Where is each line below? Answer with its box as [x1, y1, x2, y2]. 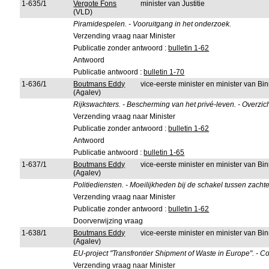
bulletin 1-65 [144, 148, 185, 157]
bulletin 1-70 [144, 68, 185, 76]
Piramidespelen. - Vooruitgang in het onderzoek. [73, 20, 232, 28]
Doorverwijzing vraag [73, 217, 144, 225]
